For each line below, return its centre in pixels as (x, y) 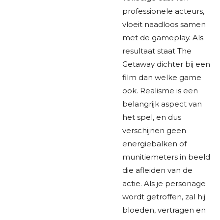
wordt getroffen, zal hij (164, 196)
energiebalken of (154, 143)
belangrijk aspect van (162, 104)
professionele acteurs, (163, 11)
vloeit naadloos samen (164, 24)
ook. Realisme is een (160, 90)
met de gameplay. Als (163, 37)
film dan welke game (162, 77)
